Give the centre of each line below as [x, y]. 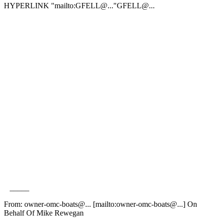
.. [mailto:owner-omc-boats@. [133, 204]
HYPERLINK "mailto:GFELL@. [57, 5]
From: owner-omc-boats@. [45, 204]
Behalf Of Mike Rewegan [44, 213]
